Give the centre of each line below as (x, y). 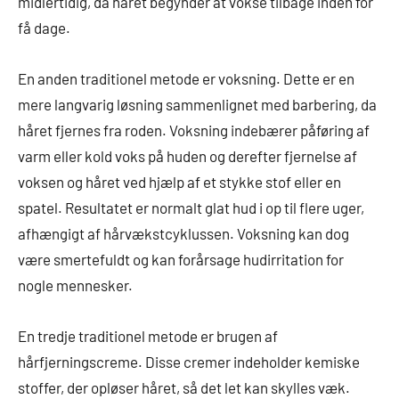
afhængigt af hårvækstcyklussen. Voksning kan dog (183, 233)
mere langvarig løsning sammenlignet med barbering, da (197, 104)
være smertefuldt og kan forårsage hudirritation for (181, 259)
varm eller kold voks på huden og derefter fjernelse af (187, 155)
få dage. (44, 27)
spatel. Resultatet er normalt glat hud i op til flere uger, (191, 207)
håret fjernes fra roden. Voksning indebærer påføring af (194, 130)
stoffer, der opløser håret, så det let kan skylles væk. (184, 387)
